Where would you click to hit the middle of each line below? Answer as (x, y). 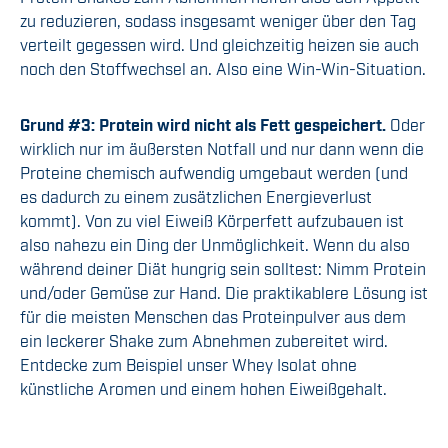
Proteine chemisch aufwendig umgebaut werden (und (214, 172)
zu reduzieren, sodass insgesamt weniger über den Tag (218, 20)
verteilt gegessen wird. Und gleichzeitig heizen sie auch (219, 44)
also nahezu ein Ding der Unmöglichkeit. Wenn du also (215, 244)
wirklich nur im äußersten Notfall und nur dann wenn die (222, 148)
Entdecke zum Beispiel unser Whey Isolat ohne (188, 364)
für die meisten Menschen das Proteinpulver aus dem (213, 316)
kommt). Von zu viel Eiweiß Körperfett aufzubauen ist (212, 220)
